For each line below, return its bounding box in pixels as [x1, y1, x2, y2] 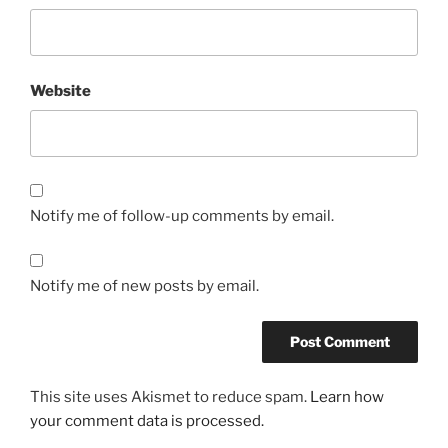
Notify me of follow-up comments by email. [30, 206, 334, 225]
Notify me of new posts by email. [30, 277, 259, 296]
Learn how [310, 388, 384, 407]
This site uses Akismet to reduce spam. [30, 388, 310, 407]
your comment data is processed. [30, 412, 264, 431]
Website [30, 81, 91, 100]
